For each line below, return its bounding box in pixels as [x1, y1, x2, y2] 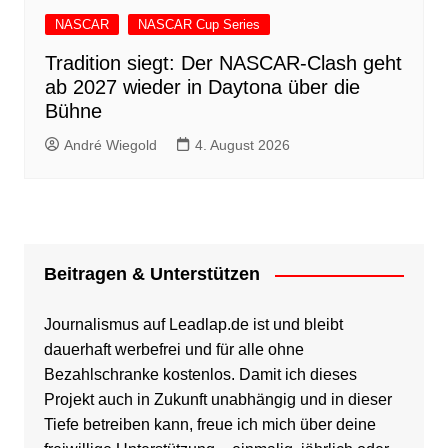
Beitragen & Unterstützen [43, 264, 260, 285]
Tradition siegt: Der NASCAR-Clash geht [44, 52, 402, 75]
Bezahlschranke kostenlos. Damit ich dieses [43, 366, 357, 384]
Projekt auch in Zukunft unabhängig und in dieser [43, 391, 392, 409]
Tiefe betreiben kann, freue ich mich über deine [43, 416, 376, 434]
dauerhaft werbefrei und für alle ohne [43, 341, 304, 359]
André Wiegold [63, 137, 157, 154]
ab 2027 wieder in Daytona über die [44, 76, 360, 99]
